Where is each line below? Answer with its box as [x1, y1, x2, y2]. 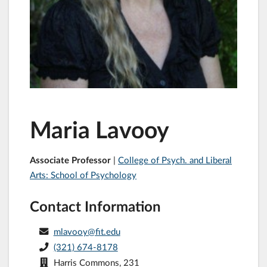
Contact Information [30, 197, 161, 215]
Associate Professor [30, 154, 113, 166]
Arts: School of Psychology [30, 169, 136, 181]
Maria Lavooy [30, 116, 169, 144]
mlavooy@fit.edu [53, 225, 120, 237]
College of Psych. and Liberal [118, 154, 232, 166]
